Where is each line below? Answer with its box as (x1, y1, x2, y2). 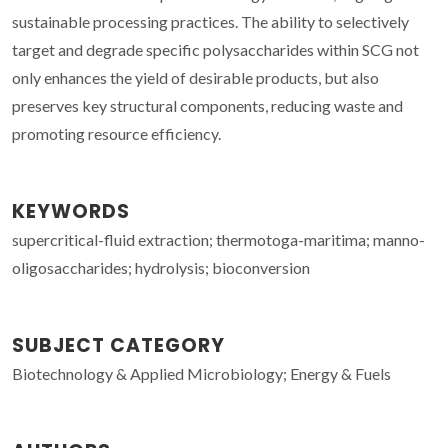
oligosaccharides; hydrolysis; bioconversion (12, 257, 310, 277)
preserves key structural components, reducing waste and (12, 95, 403, 115)
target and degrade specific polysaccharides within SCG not (12, 39, 419, 59)
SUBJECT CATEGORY (12, 331, 225, 359)
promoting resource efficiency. (12, 123, 221, 143)
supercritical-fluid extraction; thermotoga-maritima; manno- (12, 229, 425, 249)
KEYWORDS (12, 197, 130, 225)
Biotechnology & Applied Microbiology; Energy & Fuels (12, 363, 391, 383)
